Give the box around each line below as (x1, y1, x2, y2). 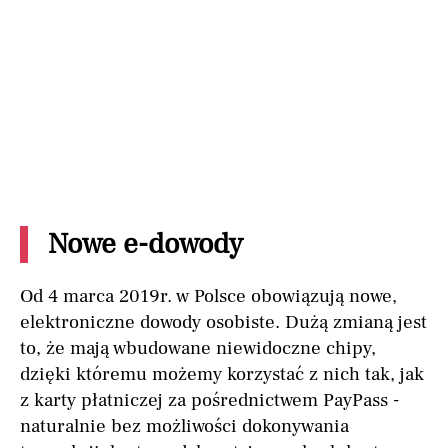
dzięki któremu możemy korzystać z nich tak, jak (20, 362, 424, 387)
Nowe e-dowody (48, 226, 243, 264)
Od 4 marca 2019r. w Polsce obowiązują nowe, (20, 284, 397, 309)
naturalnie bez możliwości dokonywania (20, 414, 349, 439)
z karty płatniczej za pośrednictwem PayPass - (20, 388, 400, 413)
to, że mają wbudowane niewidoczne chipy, (20, 336, 376, 361)
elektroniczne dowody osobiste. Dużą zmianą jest (20, 310, 427, 335)
